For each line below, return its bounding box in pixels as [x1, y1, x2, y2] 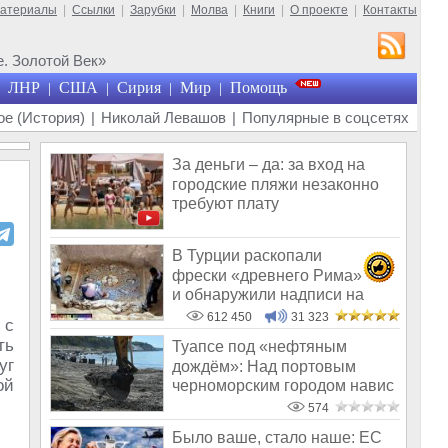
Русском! [172, 305, 238, 323]
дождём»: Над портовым [172, 357, 356, 375]
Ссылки [72, 3, 115, 17]
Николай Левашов [101, 109, 226, 126]
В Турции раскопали [172, 247, 322, 265]
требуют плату [172, 194, 279, 212]
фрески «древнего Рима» [172, 266, 362, 284]
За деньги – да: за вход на [172, 156, 365, 174]
